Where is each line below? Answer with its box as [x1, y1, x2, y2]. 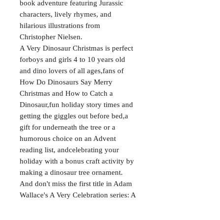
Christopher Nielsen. [20, 32, 82, 41]
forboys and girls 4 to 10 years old [20, 55, 125, 63]
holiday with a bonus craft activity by [20, 157, 134, 165]
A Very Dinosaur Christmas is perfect [20, 44, 133, 52]
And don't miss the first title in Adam [20, 179, 132, 188]
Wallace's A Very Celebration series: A [20, 191, 136, 199]
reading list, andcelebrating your [20, 145, 119, 154]
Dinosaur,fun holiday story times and [20, 100, 133, 109]
